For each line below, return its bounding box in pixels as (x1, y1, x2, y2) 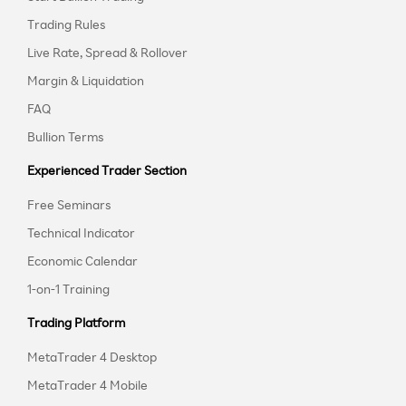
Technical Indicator (27, 225, 135, 241)
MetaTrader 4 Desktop (27, 349, 157, 365)
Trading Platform (27, 314, 125, 331)
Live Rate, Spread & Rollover (27, 44, 188, 61)
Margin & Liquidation (27, 72, 144, 89)
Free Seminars (27, 197, 111, 213)
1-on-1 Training (27, 281, 110, 297)
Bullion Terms (27, 129, 103, 145)
